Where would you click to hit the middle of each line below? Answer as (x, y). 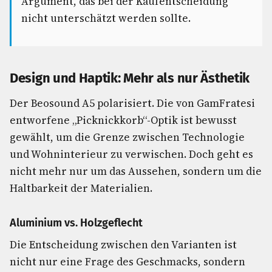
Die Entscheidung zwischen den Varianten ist (123, 245)
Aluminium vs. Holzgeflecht (76, 223)
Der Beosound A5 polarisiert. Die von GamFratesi (132, 103)
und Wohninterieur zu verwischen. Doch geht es (131, 154)
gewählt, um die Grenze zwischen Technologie (127, 137)
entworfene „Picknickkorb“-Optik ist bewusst (123, 120)
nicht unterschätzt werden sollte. (106, 18)
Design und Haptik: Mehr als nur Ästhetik (130, 78)
